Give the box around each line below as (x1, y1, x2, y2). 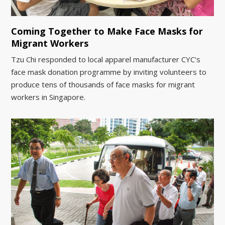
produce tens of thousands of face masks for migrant (11, 79, 195, 90)
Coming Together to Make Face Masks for (11, 25, 203, 38)
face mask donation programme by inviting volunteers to (11, 67, 207, 77)
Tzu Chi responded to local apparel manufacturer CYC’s (11, 54, 201, 65)
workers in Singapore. (11, 92, 86, 102)
